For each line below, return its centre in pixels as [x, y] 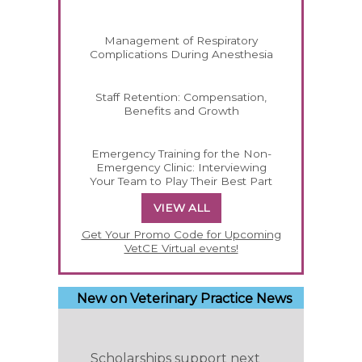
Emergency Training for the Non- [181, 154]
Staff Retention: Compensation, [181, 97]
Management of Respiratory [181, 41]
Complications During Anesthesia [181, 55]
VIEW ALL [181, 208]
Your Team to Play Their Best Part [181, 181]
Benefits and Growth [181, 111]
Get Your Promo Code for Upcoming [181, 235]
